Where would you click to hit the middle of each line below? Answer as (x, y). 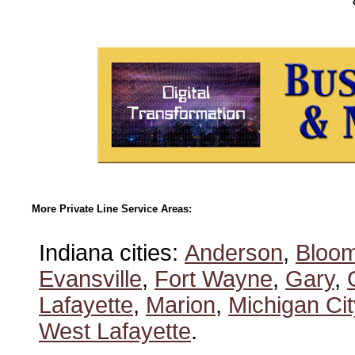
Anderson (234, 253)
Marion (181, 305)
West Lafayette (115, 331)
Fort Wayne (214, 279)
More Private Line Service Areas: (112, 209)
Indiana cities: (112, 253)
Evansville (90, 279)
